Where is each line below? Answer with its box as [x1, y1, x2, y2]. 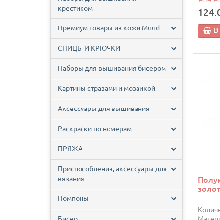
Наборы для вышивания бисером [58, 64, 166, 73]
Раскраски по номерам [58, 125, 132, 133]
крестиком [58, 4, 93, 13]
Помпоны [58, 194, 89, 203]
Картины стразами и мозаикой [58, 84, 155, 93]
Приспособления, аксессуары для [58, 165, 167, 173]
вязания [58, 175, 84, 183]
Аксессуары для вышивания [58, 105, 150, 113]
